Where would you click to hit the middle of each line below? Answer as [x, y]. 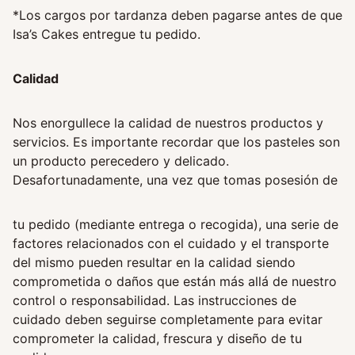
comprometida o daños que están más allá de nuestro [175, 282]
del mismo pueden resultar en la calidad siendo [154, 263]
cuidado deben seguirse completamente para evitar [168, 320]
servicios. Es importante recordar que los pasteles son [176, 142]
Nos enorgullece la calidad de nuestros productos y [168, 123]
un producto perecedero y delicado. [121, 161]
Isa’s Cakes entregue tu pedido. [107, 34]
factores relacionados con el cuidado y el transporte [171, 244]
